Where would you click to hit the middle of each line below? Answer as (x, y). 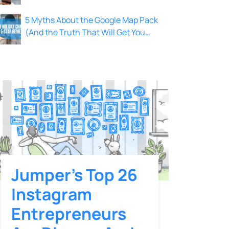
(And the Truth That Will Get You (85, 32)
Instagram (52, 194)
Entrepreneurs (69, 213)
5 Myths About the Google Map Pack (91, 20)
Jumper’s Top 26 (74, 175)
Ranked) (41, 45)
